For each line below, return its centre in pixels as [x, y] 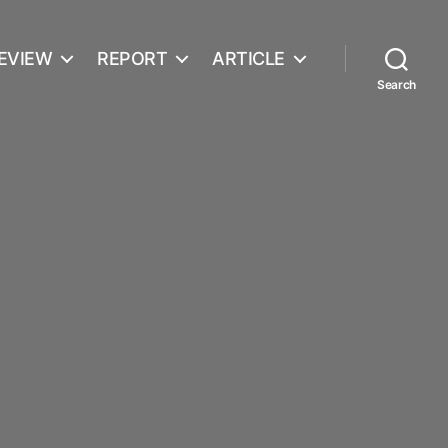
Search [396, 84]
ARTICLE [248, 58]
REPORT [132, 58]
